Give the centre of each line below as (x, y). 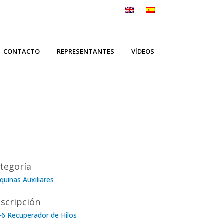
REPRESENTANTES (86, 51)
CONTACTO (22, 51)
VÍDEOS (143, 51)
